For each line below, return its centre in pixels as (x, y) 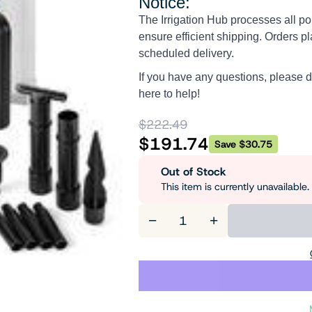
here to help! (169, 94)
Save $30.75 (243, 144)
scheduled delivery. (186, 53)
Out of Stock (193, 172)
